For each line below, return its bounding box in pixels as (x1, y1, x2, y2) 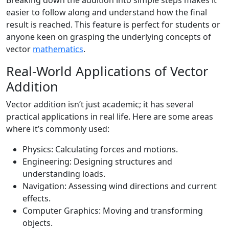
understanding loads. (22, 168, 105, 179)
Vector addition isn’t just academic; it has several (6, 99, 194, 110)
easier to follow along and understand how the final (6, 7, 207, 18)
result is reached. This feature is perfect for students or (6, 19, 220, 30)
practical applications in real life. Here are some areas (6, 111, 213, 122)
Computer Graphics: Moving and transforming (22, 205, 203, 216)
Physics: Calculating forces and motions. (22, 144, 178, 155)
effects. (22, 193, 51, 204)
